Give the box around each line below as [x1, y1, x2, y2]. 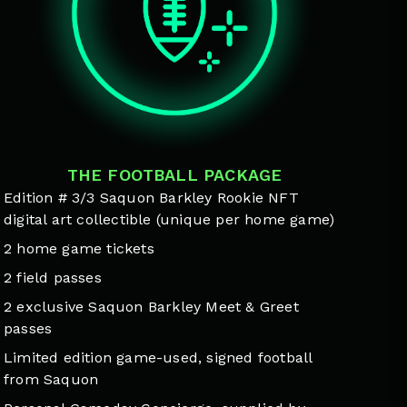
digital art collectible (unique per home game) [4, 210, 335, 228]
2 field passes [4, 268, 102, 286]
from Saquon [4, 370, 99, 388]
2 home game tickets [4, 239, 154, 257]
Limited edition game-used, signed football [4, 348, 313, 366]
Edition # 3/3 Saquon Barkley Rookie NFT [4, 188, 299, 206]
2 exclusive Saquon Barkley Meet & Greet [4, 297, 299, 315]
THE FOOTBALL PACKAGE [66, 164, 283, 184]
